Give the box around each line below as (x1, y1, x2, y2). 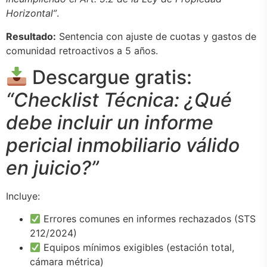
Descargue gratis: (27, 65, 193, 89)
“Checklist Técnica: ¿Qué (6, 88, 232, 111)
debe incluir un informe (6, 110, 213, 134)
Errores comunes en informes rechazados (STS (41, 213, 256, 225)
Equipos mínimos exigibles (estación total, (41, 241, 235, 254)
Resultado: (6, 30, 56, 42)
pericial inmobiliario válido (6, 133, 240, 157)
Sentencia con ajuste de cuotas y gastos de (56, 30, 256, 42)
